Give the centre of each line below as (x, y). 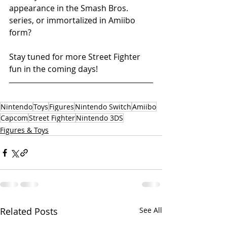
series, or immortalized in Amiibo (73, 20)
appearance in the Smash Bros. (70, 8)
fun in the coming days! (53, 69)
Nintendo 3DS (100, 118)
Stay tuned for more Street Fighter (76, 57)
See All (151, 210)
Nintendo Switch (103, 107)
